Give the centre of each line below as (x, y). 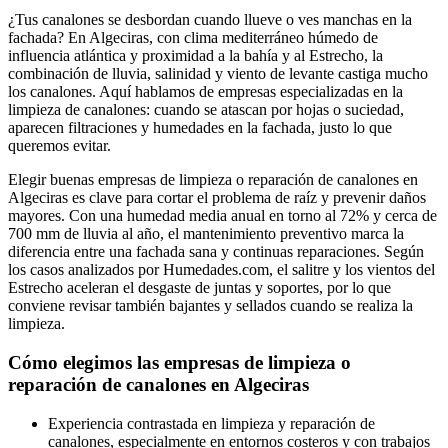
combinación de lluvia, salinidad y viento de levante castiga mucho (218, 74)
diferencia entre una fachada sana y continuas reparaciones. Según (216, 252)
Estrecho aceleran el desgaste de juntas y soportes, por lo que (199, 288)
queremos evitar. (59, 146)
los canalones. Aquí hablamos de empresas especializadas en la (205, 92)
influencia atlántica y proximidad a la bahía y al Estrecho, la (195, 56)
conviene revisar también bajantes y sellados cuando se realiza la (210, 306)
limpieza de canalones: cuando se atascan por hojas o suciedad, (206, 110)
